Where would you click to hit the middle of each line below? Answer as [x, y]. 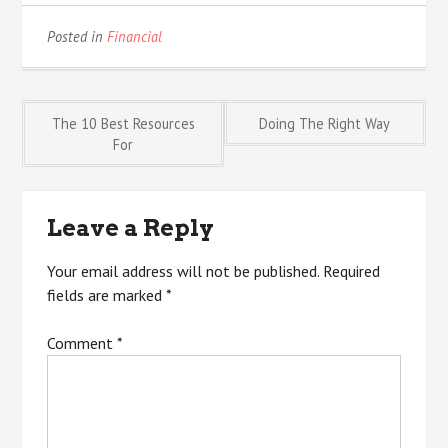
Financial [135, 36]
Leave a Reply [131, 228]
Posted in [77, 36]
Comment [82, 343]
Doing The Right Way [325, 123]
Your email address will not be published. [183, 271]
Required [352, 271]
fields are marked [107, 295]
